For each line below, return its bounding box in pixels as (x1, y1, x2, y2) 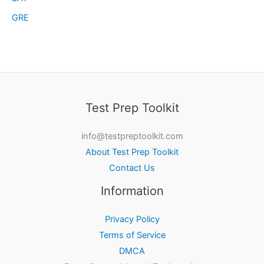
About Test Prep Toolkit (85, 147, 179, 158)
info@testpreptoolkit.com (81, 131, 183, 142)
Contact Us (109, 163, 155, 174)
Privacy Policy (104, 214, 160, 225)
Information (100, 184, 164, 199)
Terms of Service (98, 230, 166, 241)
